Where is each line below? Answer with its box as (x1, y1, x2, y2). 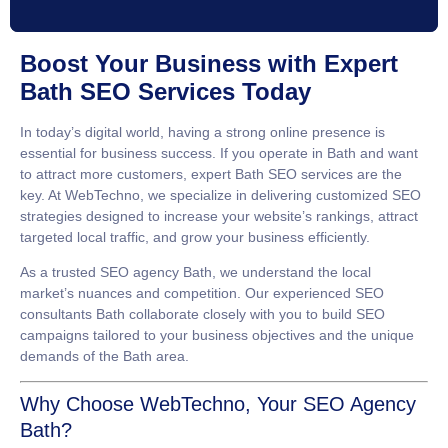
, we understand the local (212, 264, 371, 281)
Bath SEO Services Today (20, 77, 311, 105)
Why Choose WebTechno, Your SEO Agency (20, 393, 416, 416)
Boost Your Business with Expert (20, 49, 398, 77)
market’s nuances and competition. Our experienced (20, 285, 355, 302)
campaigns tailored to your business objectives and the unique (20, 327, 414, 344)
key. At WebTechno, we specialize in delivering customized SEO (20, 186, 421, 203)
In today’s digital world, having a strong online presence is (20, 123, 385, 140)
